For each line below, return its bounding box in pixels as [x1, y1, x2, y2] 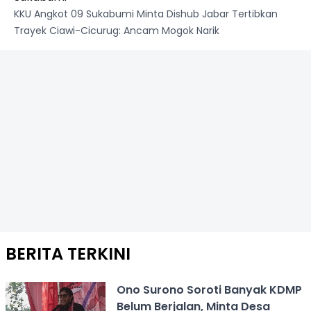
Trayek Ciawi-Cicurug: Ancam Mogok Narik [14, 23, 219, 37]
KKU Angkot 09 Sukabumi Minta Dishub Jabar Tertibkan [14, 6, 278, 21]
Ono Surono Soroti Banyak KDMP [116, 281, 302, 298]
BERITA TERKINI [6, 242, 131, 265]
